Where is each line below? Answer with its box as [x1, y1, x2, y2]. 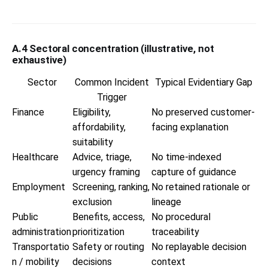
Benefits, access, [72, 211, 145, 223]
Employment [12, 181, 65, 193]
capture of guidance [151, 166, 236, 178]
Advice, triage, [72, 151, 132, 163]
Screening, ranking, [72, 181, 150, 193]
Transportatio [12, 240, 69, 252]
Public [12, 211, 38, 223]
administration [12, 226, 71, 237]
